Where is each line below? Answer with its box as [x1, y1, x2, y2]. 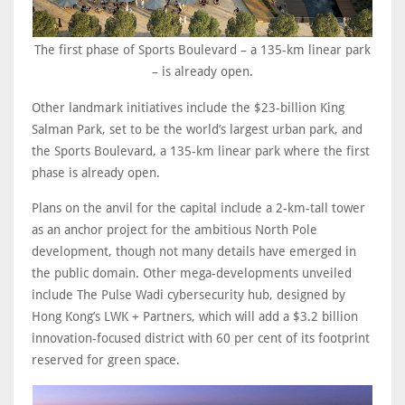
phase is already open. [32, 165, 160, 180]
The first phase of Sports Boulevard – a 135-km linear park [34, 42, 371, 57]
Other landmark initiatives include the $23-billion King [32, 99, 344, 115]
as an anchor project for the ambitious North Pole [32, 221, 317, 237]
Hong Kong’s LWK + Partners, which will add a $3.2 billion [32, 308, 358, 324]
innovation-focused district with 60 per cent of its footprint [32, 330, 370, 345]
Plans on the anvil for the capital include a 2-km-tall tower [32, 200, 365, 215]
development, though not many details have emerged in [32, 243, 356, 259]
